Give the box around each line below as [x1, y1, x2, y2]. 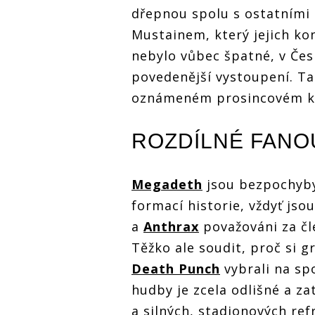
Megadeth [131, 175, 202, 193]
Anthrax [143, 217, 199, 235]
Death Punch [131, 259, 220, 277]
